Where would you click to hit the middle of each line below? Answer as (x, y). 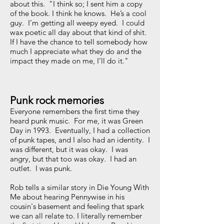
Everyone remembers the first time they (75, 111)
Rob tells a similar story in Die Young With (79, 187)
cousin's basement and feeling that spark (77, 206)
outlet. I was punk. (43, 168)
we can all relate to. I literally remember (76, 216)
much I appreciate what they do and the (76, 51)
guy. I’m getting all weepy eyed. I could (77, 23)
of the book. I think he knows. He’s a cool (78, 13)
